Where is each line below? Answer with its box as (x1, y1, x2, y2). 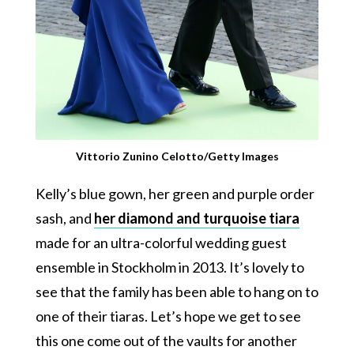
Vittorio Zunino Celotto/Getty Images (75, 149, 279, 163)
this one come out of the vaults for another (35, 331, 297, 349)
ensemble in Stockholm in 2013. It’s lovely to (35, 258, 304, 276)
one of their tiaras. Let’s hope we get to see (35, 307, 301, 325)
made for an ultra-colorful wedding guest (35, 233, 287, 251)
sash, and (35, 209, 94, 227)
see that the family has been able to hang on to (35, 282, 318, 300)
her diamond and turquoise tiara (93, 209, 299, 227)
